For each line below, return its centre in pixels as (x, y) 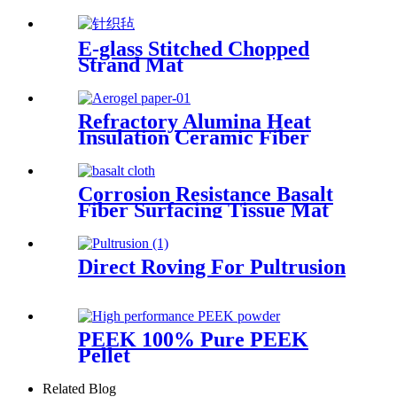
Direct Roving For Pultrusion (212, 266)
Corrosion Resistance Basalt (206, 194)
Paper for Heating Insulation (209, 153)
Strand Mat (131, 65)
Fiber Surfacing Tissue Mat (203, 210)
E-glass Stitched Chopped (194, 49)
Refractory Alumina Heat (195, 121)
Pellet (104, 355)
